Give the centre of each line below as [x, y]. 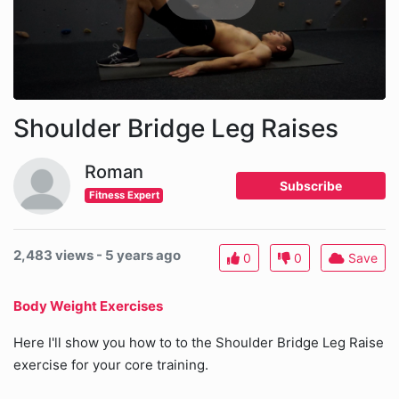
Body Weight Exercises [88, 306]
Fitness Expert [124, 195]
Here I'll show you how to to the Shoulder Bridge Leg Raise [199, 343]
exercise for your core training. [111, 365]
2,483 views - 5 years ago [97, 256]
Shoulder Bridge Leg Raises [176, 129]
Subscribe [311, 186]
